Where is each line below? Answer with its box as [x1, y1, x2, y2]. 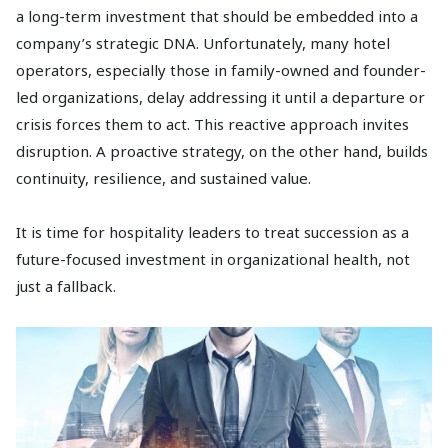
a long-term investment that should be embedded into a [16, 6, 418, 26]
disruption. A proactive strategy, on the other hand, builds [16, 141, 428, 161]
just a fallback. [16, 276, 116, 296]
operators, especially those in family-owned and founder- [16, 60, 426, 80]
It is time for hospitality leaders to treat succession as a [16, 222, 409, 242]
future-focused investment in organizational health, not [16, 249, 410, 269]
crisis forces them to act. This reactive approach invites [16, 114, 409, 134]
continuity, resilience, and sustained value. [16, 168, 311, 188]
